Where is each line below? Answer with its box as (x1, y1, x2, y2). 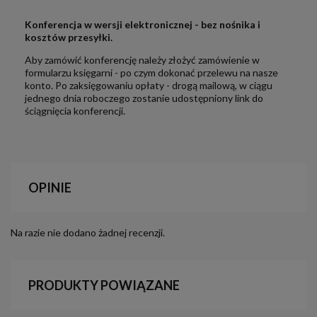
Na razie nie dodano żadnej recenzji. (11, 226, 165, 238)
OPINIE (28, 180, 71, 195)
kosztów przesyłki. (25, 31, 113, 43)
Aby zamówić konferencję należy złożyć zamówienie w (25, 54, 260, 66)
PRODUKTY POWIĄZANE (28, 277, 180, 293)
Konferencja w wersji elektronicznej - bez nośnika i (25, 18, 260, 30)
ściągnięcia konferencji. (25, 105, 125, 117)
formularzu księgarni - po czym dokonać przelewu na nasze (25, 67, 278, 79)
